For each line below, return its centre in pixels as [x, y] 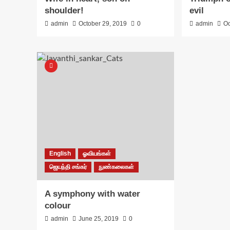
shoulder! [64, 11]
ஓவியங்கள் [97, 154]
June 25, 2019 [99, 219]
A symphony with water [92, 194]
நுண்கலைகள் [116, 167]
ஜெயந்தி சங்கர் [68, 167]
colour [58, 206]
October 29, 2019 [103, 24]
